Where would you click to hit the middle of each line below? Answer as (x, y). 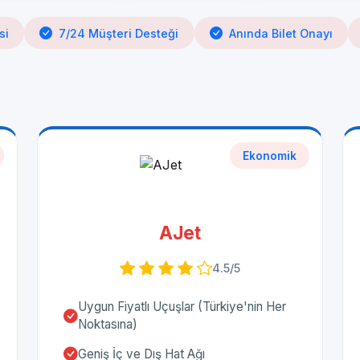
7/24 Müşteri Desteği (119, 33)
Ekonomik (270, 155)
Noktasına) (108, 325)
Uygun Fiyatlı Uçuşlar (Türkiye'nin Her (182, 307)
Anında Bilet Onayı (280, 33)
